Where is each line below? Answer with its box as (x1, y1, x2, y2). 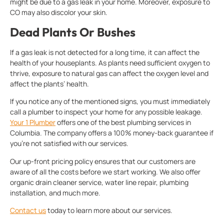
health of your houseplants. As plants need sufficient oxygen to (10, 57, 210, 67)
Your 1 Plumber (10, 117, 55, 127)
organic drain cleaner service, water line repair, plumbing (10, 177, 188, 187)
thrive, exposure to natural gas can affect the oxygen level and (10, 68, 208, 78)
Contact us (10, 205, 46, 215)
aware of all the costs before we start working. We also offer (10, 166, 200, 176)
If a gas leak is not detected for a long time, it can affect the (10, 47, 199, 57)
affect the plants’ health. (10, 78, 89, 88)
